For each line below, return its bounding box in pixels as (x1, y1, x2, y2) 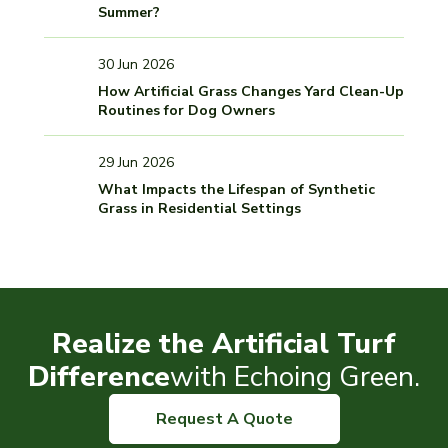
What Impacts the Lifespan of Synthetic (98, 180, 375, 200)
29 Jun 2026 (98, 153, 174, 173)
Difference (28, 358, 170, 397)
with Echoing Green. (170, 358, 420, 397)
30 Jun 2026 (98, 55, 174, 75)
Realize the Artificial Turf (52, 325, 396, 364)
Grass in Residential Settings (98, 199, 301, 219)
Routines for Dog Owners (98, 101, 275, 121)
